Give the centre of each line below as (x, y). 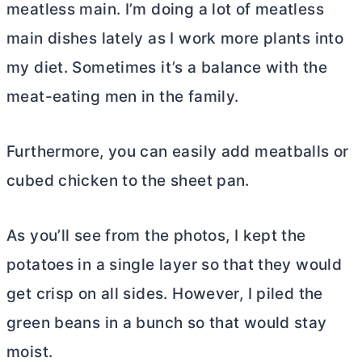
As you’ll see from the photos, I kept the (156, 236)
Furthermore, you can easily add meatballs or (178, 152)
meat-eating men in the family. (123, 97)
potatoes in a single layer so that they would (175, 265)
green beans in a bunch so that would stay (167, 323)
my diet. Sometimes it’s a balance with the (167, 68)
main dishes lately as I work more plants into (175, 39)
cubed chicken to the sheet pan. (128, 181)
